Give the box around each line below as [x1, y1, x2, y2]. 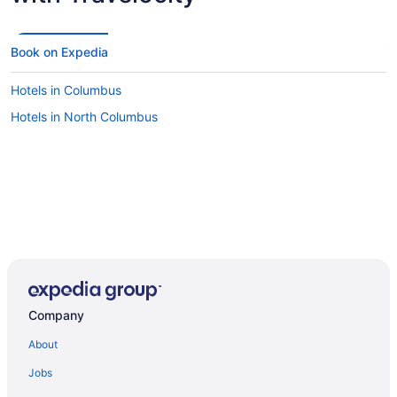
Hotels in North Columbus [11, 109, 158, 124]
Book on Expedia [11, 44, 108, 59]
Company [28, 307, 84, 323]
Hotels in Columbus [11, 82, 121, 97]
